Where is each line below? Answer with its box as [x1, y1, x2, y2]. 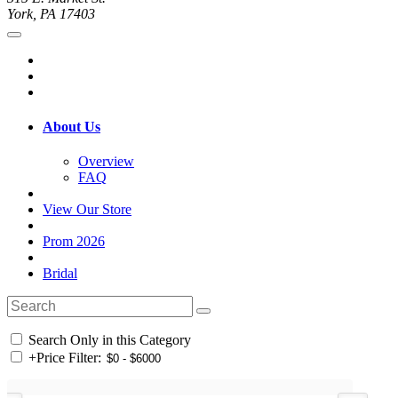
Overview [78, 154, 134, 170]
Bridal [43, 266, 77, 282]
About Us [43, 119, 100, 135]
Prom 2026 [43, 234, 105, 250]
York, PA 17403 [7, 5, 95, 21]
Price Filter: [36, 350, 101, 366]
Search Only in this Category [25, 332, 191, 348]
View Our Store [43, 202, 131, 218]
